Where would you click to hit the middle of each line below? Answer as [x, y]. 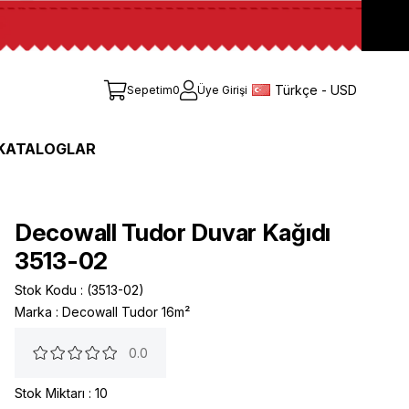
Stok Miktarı [50, 393]
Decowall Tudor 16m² [126, 312]
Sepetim [150, 90]
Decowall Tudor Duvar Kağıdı [173, 233]
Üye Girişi [222, 90]
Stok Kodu [46, 290]
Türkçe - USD [316, 89]
